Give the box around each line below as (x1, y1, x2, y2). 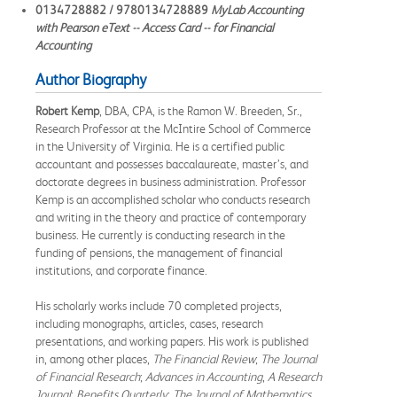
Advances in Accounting (145, 369, 262, 384)
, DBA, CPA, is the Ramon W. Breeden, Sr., (99, 103, 302, 118)
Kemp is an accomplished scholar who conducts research (35, 191, 310, 206)
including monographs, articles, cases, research (35, 315, 263, 331)
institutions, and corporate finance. (35, 262, 207, 277)
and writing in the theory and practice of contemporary (35, 209, 307, 224)
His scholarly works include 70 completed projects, (35, 298, 282, 313)
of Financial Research (35, 369, 140, 384)
